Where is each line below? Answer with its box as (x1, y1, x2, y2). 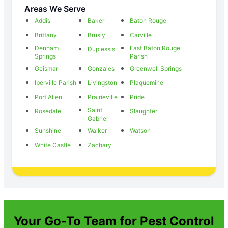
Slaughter (130, 107, 158, 115)
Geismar (35, 64, 58, 72)
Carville (130, 31, 152, 39)
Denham (35, 44, 59, 52)
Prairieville (87, 93, 118, 101)
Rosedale (35, 107, 61, 115)
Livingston (87, 78, 117, 87)
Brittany (35, 31, 57, 39)
